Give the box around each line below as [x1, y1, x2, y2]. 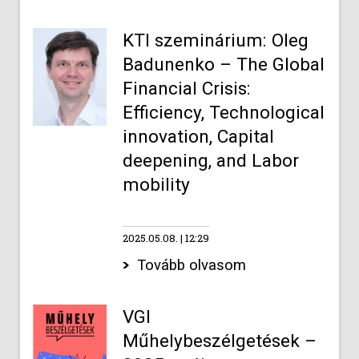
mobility [122, 174, 190, 196]
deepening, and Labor [122, 150, 299, 171]
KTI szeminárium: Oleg [122, 30, 309, 51]
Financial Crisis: [122, 78, 251, 99]
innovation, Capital [122, 126, 274, 147]
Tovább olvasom [137, 256, 247, 274]
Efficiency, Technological [122, 102, 325, 123]
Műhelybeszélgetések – [122, 330, 317, 352]
